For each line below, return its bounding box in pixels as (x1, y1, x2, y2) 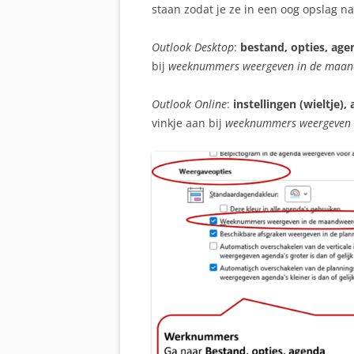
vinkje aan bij (152, 115, 225, 130)
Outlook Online (152, 96, 227, 111)
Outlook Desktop (152, 40, 234, 55)
